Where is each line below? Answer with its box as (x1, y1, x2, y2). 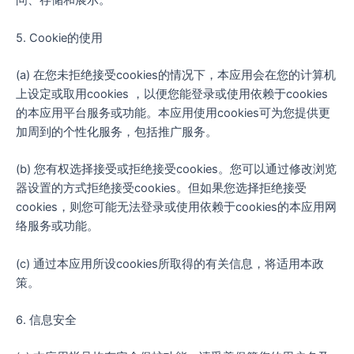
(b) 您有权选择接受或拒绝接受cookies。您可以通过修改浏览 (16, 162, 337, 177)
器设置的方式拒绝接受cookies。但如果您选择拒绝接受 (16, 181, 307, 196)
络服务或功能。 (16, 219, 99, 234)
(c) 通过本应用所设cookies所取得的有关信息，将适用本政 (16, 256, 324, 271)
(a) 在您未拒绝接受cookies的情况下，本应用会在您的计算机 (16, 68, 336, 83)
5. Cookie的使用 (16, 30, 103, 45)
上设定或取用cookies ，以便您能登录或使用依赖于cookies (16, 87, 328, 102)
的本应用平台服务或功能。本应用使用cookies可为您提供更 (16, 106, 330, 121)
